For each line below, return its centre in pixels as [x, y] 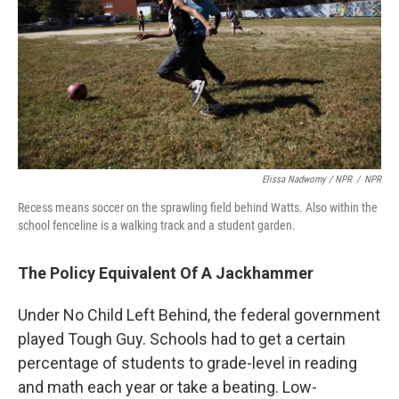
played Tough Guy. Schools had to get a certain [182, 339]
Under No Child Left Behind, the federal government [199, 315]
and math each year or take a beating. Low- [167, 387]
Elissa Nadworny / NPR [307, 179]
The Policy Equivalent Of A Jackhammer [166, 273]
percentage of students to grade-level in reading [187, 363]
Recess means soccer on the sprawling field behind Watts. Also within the [198, 208]
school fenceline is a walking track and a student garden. [157, 225]
